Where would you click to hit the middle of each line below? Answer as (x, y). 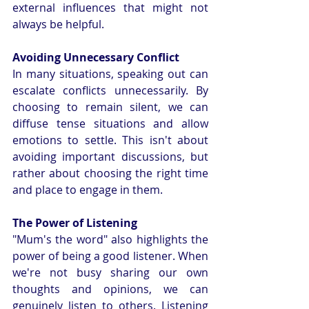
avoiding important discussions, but (110, 157)
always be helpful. (58, 24)
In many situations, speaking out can (110, 74)
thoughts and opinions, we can (110, 289)
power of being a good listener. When (110, 256)
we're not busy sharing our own (110, 273)
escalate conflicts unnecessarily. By (110, 91)
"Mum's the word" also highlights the (110, 240)
